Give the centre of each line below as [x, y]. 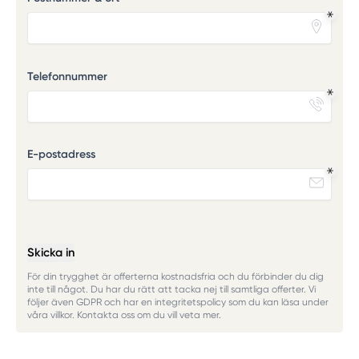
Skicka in [50, 253]
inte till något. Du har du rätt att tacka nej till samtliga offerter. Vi [171, 290]
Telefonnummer [67, 76]
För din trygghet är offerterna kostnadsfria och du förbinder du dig [175, 277]
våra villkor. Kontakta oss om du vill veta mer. [124, 315]
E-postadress [61, 155]
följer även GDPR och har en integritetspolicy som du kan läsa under [177, 303]
